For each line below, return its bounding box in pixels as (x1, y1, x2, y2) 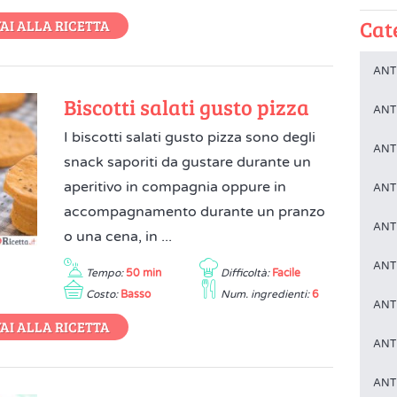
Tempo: (86, 267, 124, 279)
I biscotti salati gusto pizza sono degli (64, 128, 316, 146)
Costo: (86, 288, 119, 300)
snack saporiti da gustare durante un (64, 153, 312, 171)
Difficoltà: (220, 267, 269, 279)
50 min (126, 267, 162, 279)
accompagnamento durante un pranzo (64, 203, 326, 221)
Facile (271, 267, 300, 279)
